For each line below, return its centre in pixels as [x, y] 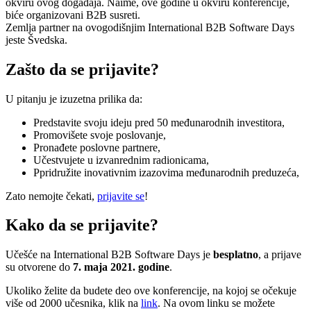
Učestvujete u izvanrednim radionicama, [121, 160]
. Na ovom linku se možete [216, 303]
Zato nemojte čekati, [51, 196]
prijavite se [121, 196]
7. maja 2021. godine [121, 267]
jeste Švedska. [36, 40]
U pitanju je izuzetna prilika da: [75, 99]
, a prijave [280, 255]
